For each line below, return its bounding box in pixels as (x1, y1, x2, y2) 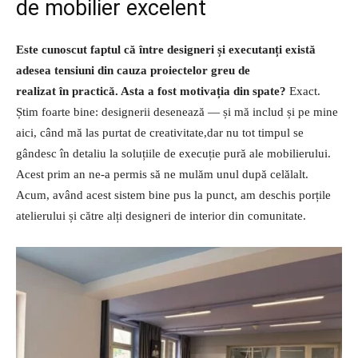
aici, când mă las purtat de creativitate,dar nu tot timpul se (16, 126, 304, 140)
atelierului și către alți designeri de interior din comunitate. (16, 209, 306, 223)
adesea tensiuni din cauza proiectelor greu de (16, 64, 250, 78)
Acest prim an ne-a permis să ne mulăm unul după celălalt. (16, 168, 308, 181)
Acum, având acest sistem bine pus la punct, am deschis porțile (16, 189, 331, 202)
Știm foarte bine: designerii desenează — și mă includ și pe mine (16, 105, 338, 119)
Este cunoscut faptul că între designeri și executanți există (16, 43, 316, 57)
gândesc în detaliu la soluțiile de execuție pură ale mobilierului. (16, 147, 331, 161)
